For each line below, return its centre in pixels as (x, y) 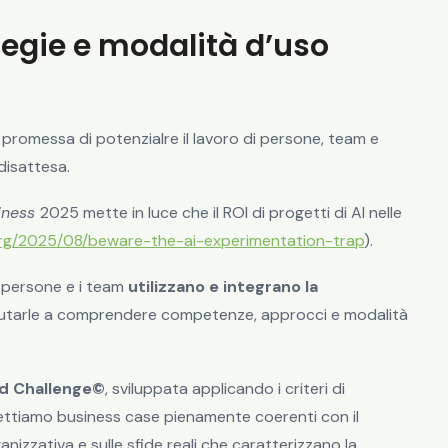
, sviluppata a (153, 389)
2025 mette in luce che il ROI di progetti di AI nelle (221, 213)
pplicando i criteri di (273, 389)
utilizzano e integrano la (223, 287)
